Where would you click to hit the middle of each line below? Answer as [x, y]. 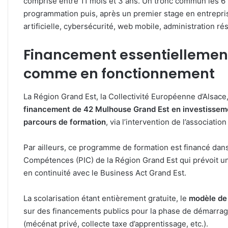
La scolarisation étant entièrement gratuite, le [106, 198]
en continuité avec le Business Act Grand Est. [105, 173]
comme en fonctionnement [119, 74]
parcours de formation [65, 122]
